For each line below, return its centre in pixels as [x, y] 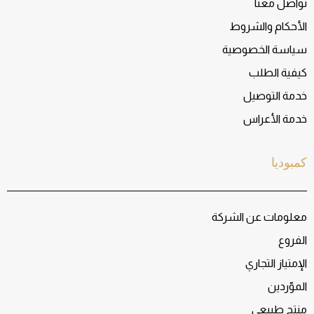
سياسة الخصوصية [265, 49]
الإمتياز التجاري [276, 263]
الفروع [293, 240]
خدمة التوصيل [275, 95]
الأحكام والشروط [268, 26]
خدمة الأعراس [275, 118]
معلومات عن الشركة [259, 217]
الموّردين [287, 286]
